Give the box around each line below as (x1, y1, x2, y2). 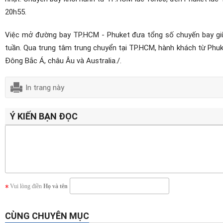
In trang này (25, 82, 64, 93)
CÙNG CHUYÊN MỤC (5, 210, 89, 222)
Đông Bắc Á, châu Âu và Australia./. (5, 55, 121, 66)
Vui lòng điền (10, 183, 43, 190)
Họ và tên (43, 183, 68, 190)
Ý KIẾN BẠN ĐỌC (10, 110, 78, 122)
